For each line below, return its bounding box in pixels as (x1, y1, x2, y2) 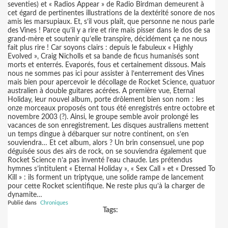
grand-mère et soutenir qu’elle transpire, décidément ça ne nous (8, 36, 207, 43)
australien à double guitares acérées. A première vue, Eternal (8, 88, 195, 95)
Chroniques (40, 200, 68, 206)
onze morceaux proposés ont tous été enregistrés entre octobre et (8, 105, 215, 112)
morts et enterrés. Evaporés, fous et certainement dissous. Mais (8, 62, 206, 69)
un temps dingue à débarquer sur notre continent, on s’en (8, 131, 189, 138)
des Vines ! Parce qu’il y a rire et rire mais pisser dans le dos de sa (8, 27, 210, 34)
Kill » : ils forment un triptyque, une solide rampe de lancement (8, 174, 204, 181)
